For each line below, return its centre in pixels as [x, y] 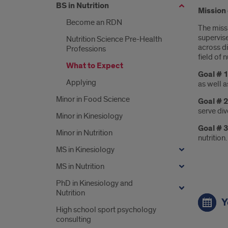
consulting [74, 219]
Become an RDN [94, 22]
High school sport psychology [106, 210]
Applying [81, 82]
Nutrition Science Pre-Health [114, 39]
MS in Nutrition [80, 166]
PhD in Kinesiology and [94, 183]
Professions [86, 49]
